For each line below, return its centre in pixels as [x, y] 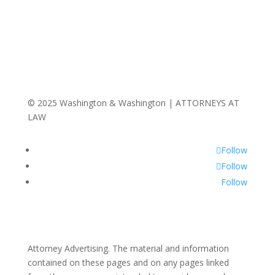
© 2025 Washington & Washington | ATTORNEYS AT [133, 103]
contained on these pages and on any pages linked [128, 262]
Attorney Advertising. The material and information [128, 248]
